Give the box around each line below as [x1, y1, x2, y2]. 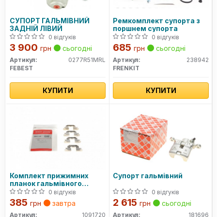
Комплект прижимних [10, 171, 89, 180]
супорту [10, 187, 39, 195]
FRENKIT [113, 64, 139, 72]
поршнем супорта [113, 24, 178, 32]
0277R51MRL [68, 56, 106, 63]
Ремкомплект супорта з [113, 16, 200, 25]
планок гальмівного [10, 179, 82, 187]
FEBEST [10, 64, 33, 72]
